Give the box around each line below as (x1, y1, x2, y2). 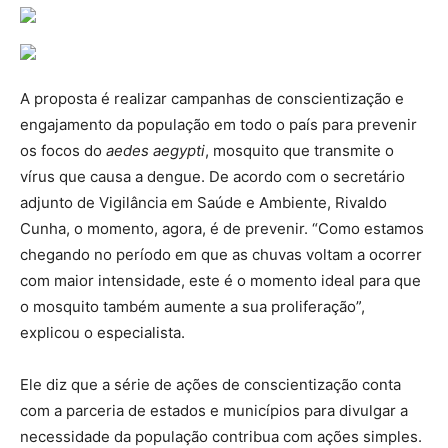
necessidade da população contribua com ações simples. (20, 426, 422, 446)
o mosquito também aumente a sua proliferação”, (20, 296, 365, 316)
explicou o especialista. (20, 322, 185, 342)
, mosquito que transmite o (205, 140, 394, 160)
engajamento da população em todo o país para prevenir (20, 114, 417, 134)
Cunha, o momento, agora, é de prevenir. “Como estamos (20, 218, 424, 238)
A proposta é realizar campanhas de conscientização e (20, 88, 404, 108)
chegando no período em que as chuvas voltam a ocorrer (20, 244, 422, 264)
